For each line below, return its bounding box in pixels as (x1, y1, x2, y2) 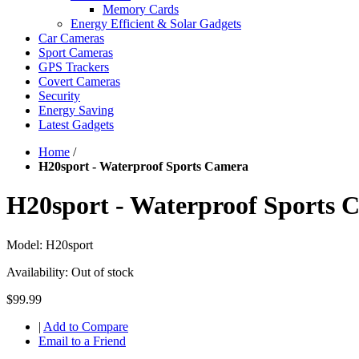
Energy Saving (38, 103, 114, 117)
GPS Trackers (38, 60, 109, 74)
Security (38, 89, 80, 103)
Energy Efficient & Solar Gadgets (71, 17, 241, 30)
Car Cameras (38, 31, 104, 45)
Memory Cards (103, 2, 179, 16)
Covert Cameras (38, 75, 120, 88)
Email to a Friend (38, 333, 126, 348)
